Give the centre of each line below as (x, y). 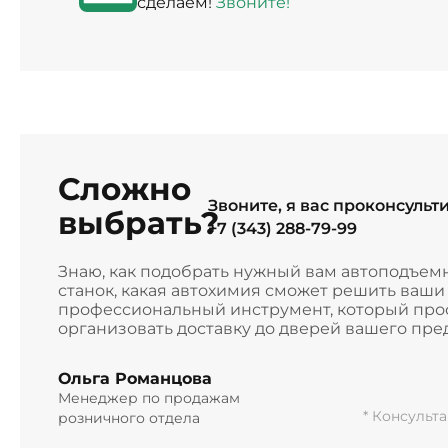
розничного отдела (128, 417)
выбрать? (138, 222)
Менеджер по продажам (148, 397)
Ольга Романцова (134, 378)
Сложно (124, 188)
